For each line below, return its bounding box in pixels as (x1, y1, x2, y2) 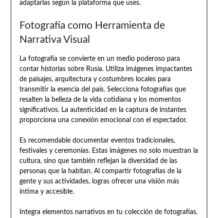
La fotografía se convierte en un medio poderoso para (19, 55, 180, 63)
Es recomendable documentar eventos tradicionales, (19, 137, 175, 145)
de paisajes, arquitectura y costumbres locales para (19, 76, 171, 83)
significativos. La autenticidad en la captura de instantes (19, 107, 186, 114)
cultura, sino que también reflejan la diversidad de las (19, 158, 177, 165)
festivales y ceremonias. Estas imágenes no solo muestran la (19, 147, 198, 155)
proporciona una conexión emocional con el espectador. (19, 117, 187, 124)
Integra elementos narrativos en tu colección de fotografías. (19, 209, 198, 216)
